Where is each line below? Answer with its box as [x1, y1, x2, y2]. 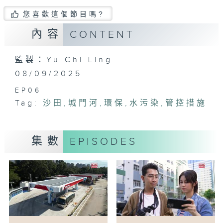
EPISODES [69, 135, 137, 148]
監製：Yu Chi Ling [15, 55, 113, 65]
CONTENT [69, 28, 135, 41]
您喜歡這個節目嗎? [23, 9, 106, 18]
